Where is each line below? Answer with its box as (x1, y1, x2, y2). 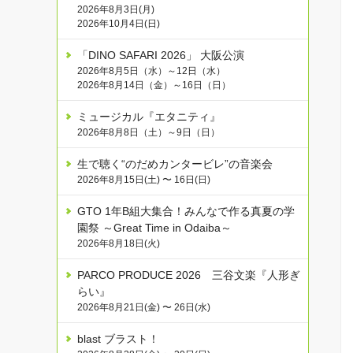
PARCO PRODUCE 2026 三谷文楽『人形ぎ (77, 269, 300, 282)
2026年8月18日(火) (77, 238, 160, 250)
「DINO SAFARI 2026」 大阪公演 (77, 49, 244, 62)
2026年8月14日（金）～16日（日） (77, 80, 231, 91)
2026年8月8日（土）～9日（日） (77, 127, 220, 139)
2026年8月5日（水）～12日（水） (77, 65, 225, 77)
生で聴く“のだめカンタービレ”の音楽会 (77, 158, 273, 171)
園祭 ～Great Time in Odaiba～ (77, 221, 232, 235)
